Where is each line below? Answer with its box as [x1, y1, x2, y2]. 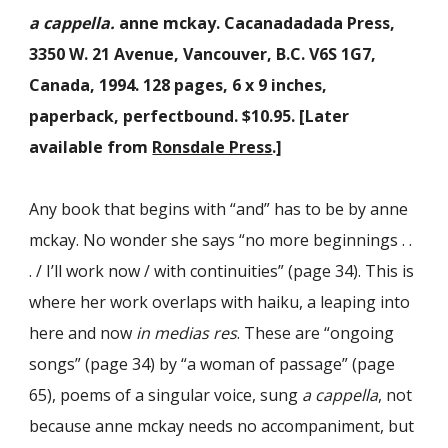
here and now [29, 322, 137, 345]
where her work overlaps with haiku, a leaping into [29, 291, 411, 314]
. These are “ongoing [237, 322, 395, 345]
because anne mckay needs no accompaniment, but [29, 415, 415, 438]
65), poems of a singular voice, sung [29, 384, 303, 407]
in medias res [136, 322, 238, 345]
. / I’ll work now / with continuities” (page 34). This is [29, 260, 415, 283]
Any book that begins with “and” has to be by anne [29, 198, 409, 221]
